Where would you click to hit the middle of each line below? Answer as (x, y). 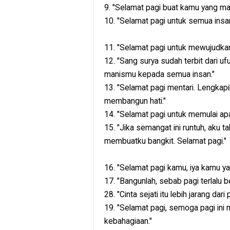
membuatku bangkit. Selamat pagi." (165, 141)
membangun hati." (135, 101)
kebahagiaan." (128, 221)
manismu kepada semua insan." (159, 74)
